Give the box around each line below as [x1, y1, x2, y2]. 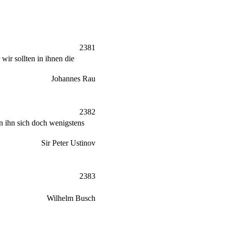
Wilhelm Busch [47, 193, 95, 202]
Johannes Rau [51, 74, 95, 83]
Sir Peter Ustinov [41, 138, 95, 147]
